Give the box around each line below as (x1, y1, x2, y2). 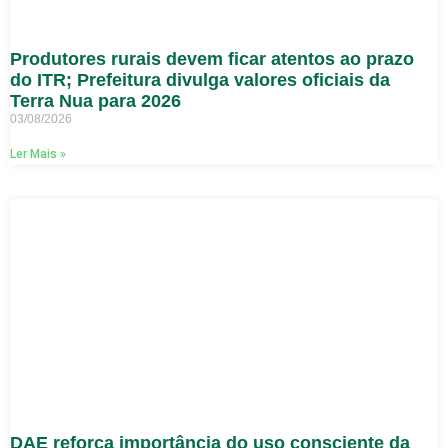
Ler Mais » (10, 146, 66, 161)
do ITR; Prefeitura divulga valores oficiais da (10, 69, 390, 90)
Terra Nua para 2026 (10, 90, 181, 111)
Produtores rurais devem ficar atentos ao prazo (10, 48, 414, 69)
